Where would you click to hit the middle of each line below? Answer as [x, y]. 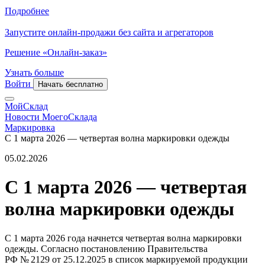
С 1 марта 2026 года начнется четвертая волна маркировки [123, 238]
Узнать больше [34, 72]
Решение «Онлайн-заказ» [56, 52]
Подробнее [27, 11]
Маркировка [30, 127]
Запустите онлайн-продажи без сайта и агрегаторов [109, 32]
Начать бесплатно [70, 84]
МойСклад [26, 106]
